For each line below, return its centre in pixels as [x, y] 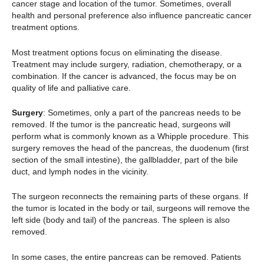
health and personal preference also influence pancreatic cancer [132, 16]
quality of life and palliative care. [72, 88]
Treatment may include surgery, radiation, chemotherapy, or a [127, 64]
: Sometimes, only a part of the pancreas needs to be [142, 113]
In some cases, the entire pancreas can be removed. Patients [126, 257]
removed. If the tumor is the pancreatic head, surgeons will [121, 125]
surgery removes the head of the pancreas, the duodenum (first [130, 148]
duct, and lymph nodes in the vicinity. [80, 172]
